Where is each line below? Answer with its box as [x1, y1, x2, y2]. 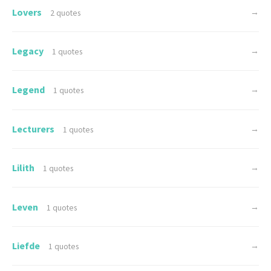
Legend [12, 83, 47, 96]
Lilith [12, 162, 36, 174]
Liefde [12, 239, 42, 252]
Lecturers [12, 122, 56, 135]
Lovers [12, 5, 44, 18]
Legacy [12, 45, 45, 57]
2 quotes [50, 7, 81, 18]
